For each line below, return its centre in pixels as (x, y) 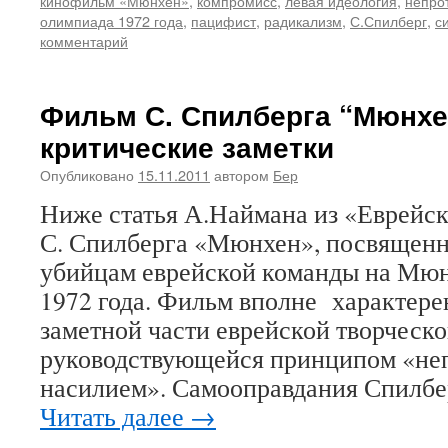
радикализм (303, 20)
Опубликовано (87, 174)
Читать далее (115, 416)
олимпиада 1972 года (111, 20)
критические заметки (187, 146)
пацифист (223, 20)
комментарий (84, 40)
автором (241, 174)
